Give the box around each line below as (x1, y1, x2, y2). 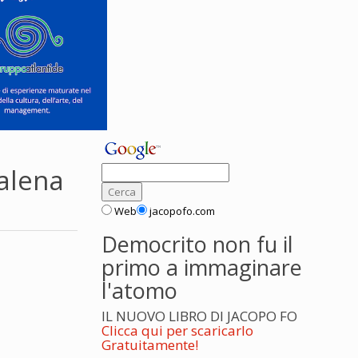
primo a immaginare (101, 253, 302, 282)
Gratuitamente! (101, 336, 198, 354)
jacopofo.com (149, 204, 215, 218)
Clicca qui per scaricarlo (101, 321, 253, 340)
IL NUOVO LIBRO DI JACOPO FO (101, 307, 297, 325)
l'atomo (101, 276, 177, 305)
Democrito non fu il (101, 229, 293, 259)
